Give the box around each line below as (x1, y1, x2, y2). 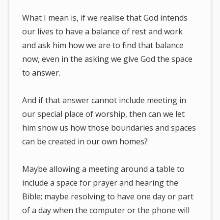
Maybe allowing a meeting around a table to (22, 164, 185, 175)
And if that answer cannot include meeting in (22, 95, 187, 106)
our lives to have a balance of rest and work (22, 26, 183, 37)
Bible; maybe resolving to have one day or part (22, 191, 194, 202)
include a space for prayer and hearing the (22, 177, 179, 189)
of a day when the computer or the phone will (22, 205, 190, 216)
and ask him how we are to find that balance (22, 40, 184, 51)
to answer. (22, 67, 61, 79)
